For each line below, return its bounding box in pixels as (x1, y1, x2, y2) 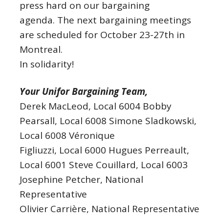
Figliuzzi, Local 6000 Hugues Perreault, (20, 143, 189, 156)
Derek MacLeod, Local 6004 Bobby (20, 99, 172, 112)
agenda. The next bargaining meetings (20, 13, 191, 26)
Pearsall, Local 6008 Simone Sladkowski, (20, 114, 197, 127)
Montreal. (20, 43, 63, 56)
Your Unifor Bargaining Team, (20, 85, 148, 98)
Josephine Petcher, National (20, 173, 143, 186)
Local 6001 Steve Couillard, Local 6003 (20, 158, 188, 171)
